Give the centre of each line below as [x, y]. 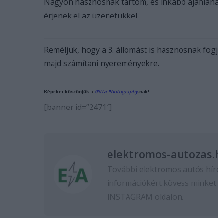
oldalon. [168, 196]
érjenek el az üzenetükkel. [91, 15]
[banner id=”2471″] [78, 107]
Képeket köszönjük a [69, 91]
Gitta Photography [116, 91]
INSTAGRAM [130, 196]
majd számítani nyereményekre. [101, 63]
